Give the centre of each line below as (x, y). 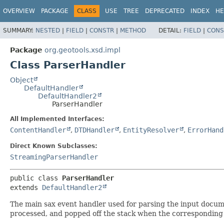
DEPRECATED (165, 11)
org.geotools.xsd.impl (82, 50)
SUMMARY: (19, 30)
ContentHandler (38, 130)
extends (26, 187)
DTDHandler (94, 130)
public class (36, 178)
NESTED (48, 30)
